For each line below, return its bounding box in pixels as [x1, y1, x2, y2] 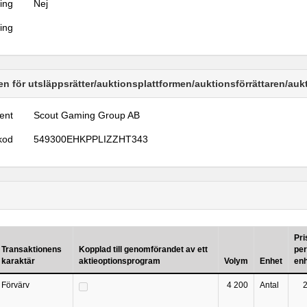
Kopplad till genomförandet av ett [79, 245, 208, 254]
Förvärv [1, 280, 29, 290]
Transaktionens [1, 245, 62, 254]
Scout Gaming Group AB [34, 110, 140, 121]
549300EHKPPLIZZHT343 [34, 134, 149, 145]
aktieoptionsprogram [79, 256, 160, 266]
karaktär [1, 256, 35, 266]
